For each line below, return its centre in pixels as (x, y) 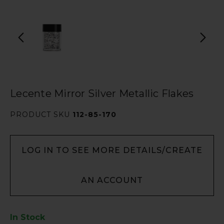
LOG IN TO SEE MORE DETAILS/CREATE (112, 150)
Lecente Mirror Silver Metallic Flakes (102, 93)
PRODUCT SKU (41, 114)
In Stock (27, 217)
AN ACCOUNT (112, 180)
